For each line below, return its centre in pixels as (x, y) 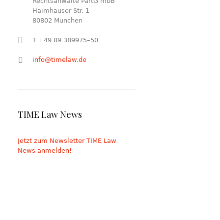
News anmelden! (45, 151)
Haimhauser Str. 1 (61, 11)
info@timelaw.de (59, 60)
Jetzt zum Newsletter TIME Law (67, 141)
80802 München (57, 20)
